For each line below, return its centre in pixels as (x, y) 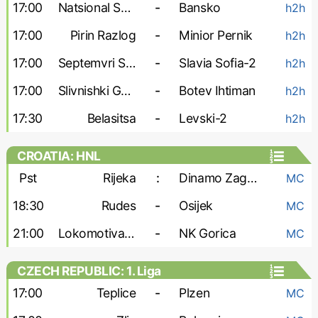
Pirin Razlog (103, 35)
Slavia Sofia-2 (218, 63)
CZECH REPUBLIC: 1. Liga (89, 271)
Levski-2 (203, 118)
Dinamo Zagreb (252, 178)
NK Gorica (208, 233)
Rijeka (120, 178)
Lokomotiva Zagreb (130, 233)
